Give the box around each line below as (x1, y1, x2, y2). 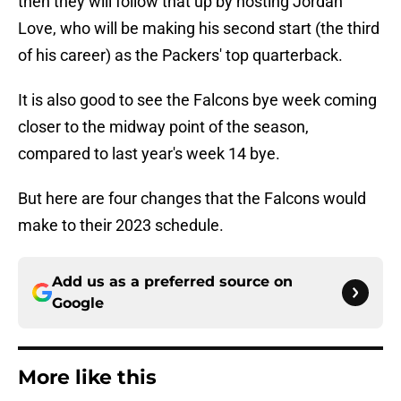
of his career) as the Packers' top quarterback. (18, 46, 343, 65)
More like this (18, 365, 157, 390)
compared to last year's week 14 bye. (18, 144, 280, 164)
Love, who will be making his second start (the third (18, 19, 380, 38)
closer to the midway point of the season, (18, 117, 309, 137)
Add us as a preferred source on (52, 273, 293, 291)
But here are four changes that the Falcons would (18, 189, 366, 209)
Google (52, 294, 104, 312)
